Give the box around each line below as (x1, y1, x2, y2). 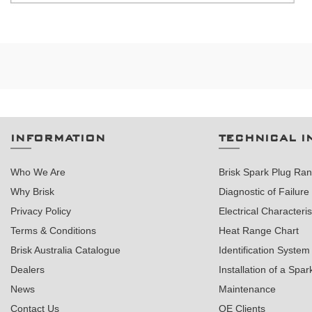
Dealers (10, 264, 45, 275)
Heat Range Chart (218, 225, 299, 236)
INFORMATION (10, 132, 106, 144)
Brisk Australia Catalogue (10, 244, 120, 256)
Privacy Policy (10, 205, 71, 217)
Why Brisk (10, 186, 54, 197)
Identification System (218, 244, 310, 256)
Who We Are (10, 166, 65, 178)
